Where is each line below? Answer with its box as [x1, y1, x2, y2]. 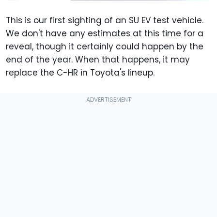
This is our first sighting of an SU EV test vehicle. [6, 14, 203, 26]
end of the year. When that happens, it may [6, 53, 190, 65]
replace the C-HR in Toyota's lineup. [6, 66, 155, 78]
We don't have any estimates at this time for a [6, 27, 203, 39]
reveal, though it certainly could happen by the [6, 40, 203, 52]
